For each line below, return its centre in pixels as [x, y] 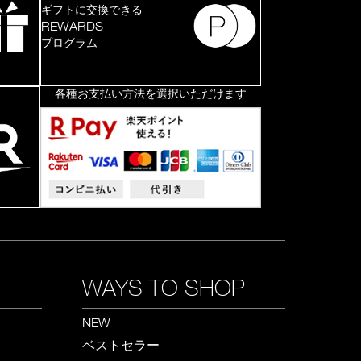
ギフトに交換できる [92, 9]
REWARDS [72, 25]
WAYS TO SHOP [164, 287]
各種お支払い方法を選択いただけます [151, 93]
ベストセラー [121, 345]
